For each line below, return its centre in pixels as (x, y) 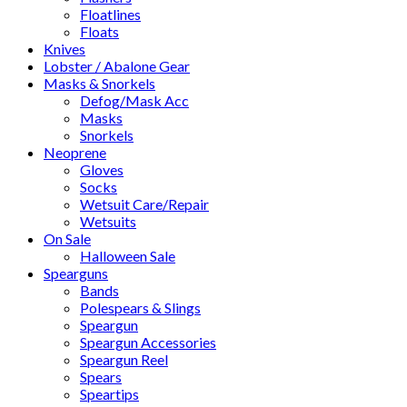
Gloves (102, 169)
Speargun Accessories (148, 342)
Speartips (109, 394)
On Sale (67, 238)
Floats (99, 31)
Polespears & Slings (140, 308)
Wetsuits (108, 221)
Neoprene (75, 152)
